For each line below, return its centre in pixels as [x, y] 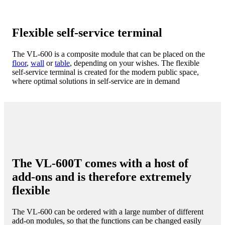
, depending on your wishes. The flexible [135, 63]
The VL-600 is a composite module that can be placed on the [108, 54]
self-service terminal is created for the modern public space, [105, 72]
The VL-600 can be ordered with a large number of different [108, 212]
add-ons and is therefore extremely [102, 177]
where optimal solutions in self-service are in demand [96, 81]
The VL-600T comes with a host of [100, 163]
